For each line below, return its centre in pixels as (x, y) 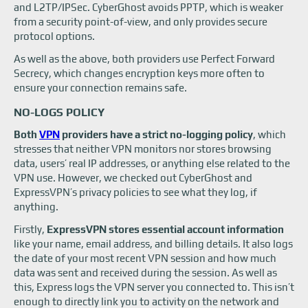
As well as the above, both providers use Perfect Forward (144, 59)
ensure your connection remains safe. (100, 88)
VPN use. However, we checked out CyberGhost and (133, 178)
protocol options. (54, 36)
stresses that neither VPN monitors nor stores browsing (143, 149)
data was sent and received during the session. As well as (145, 273)
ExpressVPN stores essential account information (165, 229)
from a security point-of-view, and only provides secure (141, 22)
